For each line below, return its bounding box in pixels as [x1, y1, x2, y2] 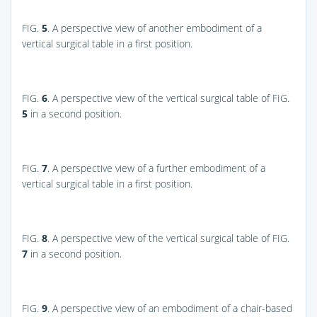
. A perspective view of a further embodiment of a [47, 161, 265, 175]
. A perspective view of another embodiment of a [47, 21, 262, 35]
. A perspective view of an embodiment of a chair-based [47, 301, 292, 315]
